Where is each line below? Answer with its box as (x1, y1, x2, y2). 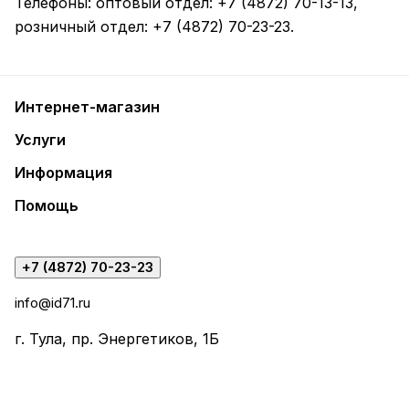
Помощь (15, 196, 79, 215)
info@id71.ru (15, 294, 90, 311)
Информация (15, 163, 112, 182)
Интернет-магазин (15, 98, 160, 116)
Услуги (15, 131, 66, 149)
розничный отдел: (15, 17, 152, 36)
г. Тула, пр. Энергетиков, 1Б (15, 330, 219, 348)
